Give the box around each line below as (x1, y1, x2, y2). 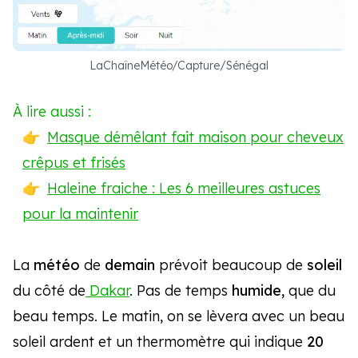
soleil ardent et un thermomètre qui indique (13, 332, 307, 352)
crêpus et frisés (22, 153, 125, 173)
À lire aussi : (13, 102, 91, 121)
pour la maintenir (22, 205, 138, 224)
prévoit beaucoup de (155, 256, 307, 275)
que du (284, 281, 336, 300)
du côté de (13, 281, 86, 300)
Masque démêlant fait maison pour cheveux (47, 128, 344, 147)
